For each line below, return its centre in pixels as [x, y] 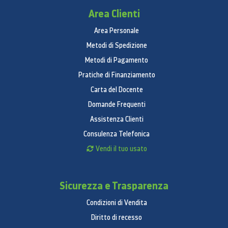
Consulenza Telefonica [117, 134]
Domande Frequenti [117, 105]
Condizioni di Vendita [117, 203]
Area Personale [117, 31]
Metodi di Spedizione [117, 46]
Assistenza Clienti [117, 119]
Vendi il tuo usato [121, 149]
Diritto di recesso [117, 218]
